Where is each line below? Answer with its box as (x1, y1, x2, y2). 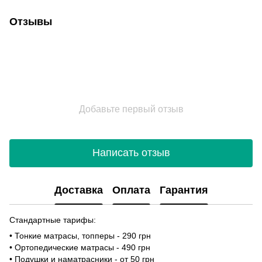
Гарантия (159, 184, 208, 196)
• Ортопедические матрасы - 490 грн (9, 242, 150, 252)
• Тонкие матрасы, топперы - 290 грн (9, 230, 151, 240)
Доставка (54, 184, 103, 196)
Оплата (112, 184, 150, 196)
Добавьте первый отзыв (78, 104, 184, 114)
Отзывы (9, 15, 52, 27)
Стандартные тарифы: (9, 215, 96, 225)
